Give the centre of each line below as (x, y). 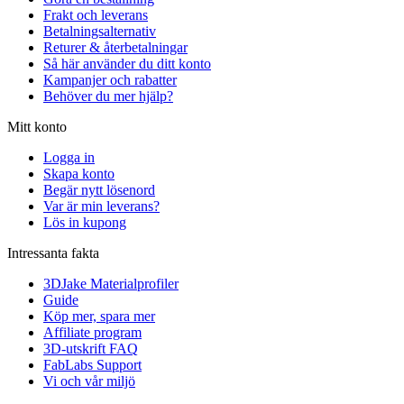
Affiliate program (92, 333)
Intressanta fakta (53, 253)
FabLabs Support (92, 365)
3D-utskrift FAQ (91, 349)
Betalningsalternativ (100, 32)
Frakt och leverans (96, 15)
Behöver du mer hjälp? (108, 96)
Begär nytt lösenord (99, 190)
